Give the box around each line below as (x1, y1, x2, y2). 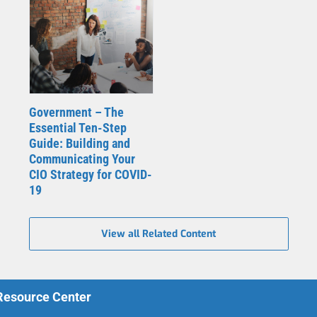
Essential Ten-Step (28, 120, 127, 136)
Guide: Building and (28, 136, 130, 151)
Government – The (28, 105, 124, 120)
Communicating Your (28, 151, 135, 167)
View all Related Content (101, 227, 216, 241)
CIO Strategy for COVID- (28, 167, 152, 183)
